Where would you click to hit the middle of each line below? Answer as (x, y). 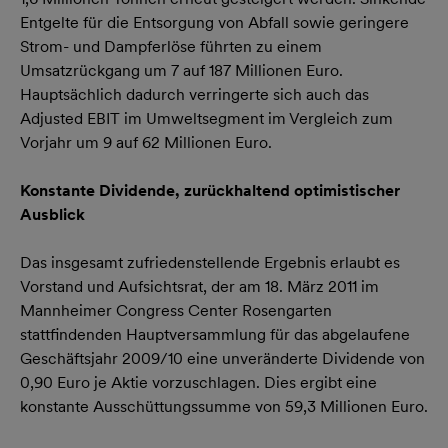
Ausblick (52, 214)
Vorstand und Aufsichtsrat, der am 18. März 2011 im (199, 286)
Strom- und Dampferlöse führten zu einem (171, 46)
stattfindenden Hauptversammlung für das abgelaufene (215, 334)
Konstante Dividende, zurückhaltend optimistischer (210, 190)
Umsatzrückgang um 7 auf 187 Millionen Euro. (181, 70)
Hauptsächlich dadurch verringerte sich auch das (194, 94)
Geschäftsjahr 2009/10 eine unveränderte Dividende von (222, 358)
